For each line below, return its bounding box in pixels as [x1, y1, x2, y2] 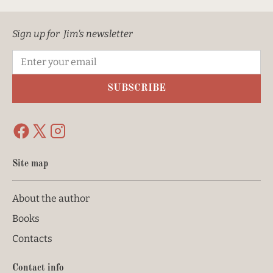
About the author [12, 193, 90, 204]
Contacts [12, 233, 52, 244]
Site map [12, 159, 48, 169]
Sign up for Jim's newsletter [12, 28, 133, 40]
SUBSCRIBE [107, 83, 166, 93]
